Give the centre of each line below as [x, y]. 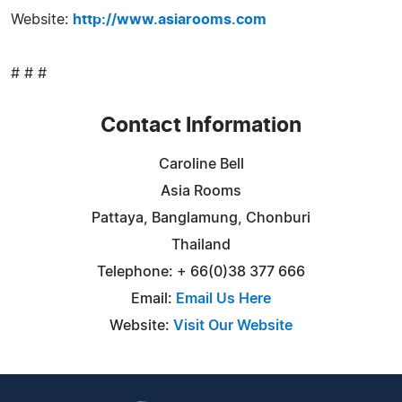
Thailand [201, 245]
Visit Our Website [233, 325]
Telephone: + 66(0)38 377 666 [201, 271]
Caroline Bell [201, 164]
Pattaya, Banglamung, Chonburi [201, 218]
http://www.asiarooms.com [170, 19]
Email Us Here [223, 298]
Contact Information [201, 126]
